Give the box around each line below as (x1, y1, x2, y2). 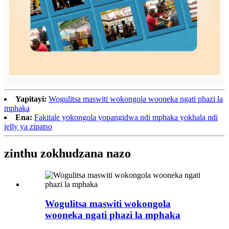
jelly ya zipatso (4, 122, 52, 131)
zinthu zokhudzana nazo (4, 146, 131, 160)
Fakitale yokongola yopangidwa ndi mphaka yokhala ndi (34, 112, 218, 122)
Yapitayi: (15, 94, 47, 103)
